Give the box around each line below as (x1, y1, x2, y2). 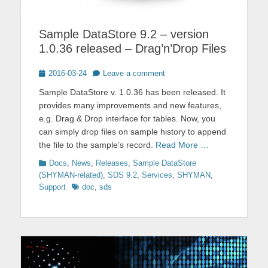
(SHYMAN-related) (39, 170, 103, 179)
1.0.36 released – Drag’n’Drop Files (39, 41, 226, 55)
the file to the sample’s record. (39, 139, 156, 150)
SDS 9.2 (108, 170, 137, 179)
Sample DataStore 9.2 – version (39, 27, 209, 41)
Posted (38, 68, 63, 77)
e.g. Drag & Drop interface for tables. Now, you (39, 113, 215, 123)
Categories (38, 157, 75, 167)
